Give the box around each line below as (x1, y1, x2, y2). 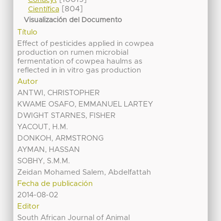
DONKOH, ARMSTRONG (17, 135, 104, 143)
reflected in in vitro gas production (17, 67, 142, 74)
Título (17, 29, 38, 37)
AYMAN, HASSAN (17, 146, 80, 154)
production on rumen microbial (17, 49, 129, 57)
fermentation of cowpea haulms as (17, 58, 143, 66)
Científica (28, 6, 59, 13)
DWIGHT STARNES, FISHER (17, 112, 116, 120)
